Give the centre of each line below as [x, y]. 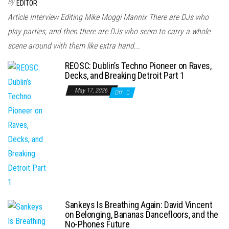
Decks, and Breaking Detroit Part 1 [125, 76]
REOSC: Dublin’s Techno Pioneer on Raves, [138, 66]
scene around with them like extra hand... [74, 46]
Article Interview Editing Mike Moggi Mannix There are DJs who [108, 17]
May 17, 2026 [92, 91]
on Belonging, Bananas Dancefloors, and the [142, 215]
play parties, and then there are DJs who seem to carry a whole [109, 32]
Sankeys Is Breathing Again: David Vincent [139, 205]
